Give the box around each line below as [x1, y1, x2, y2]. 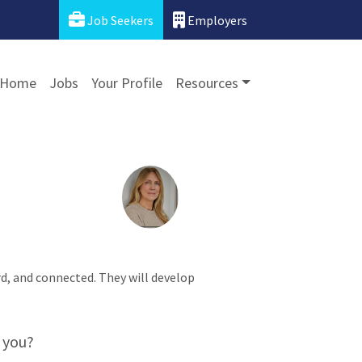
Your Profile [90, 73, 162, 92]
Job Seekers [85, 11, 154, 28]
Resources [175, 73, 238, 92]
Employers [185, 11, 247, 28]
